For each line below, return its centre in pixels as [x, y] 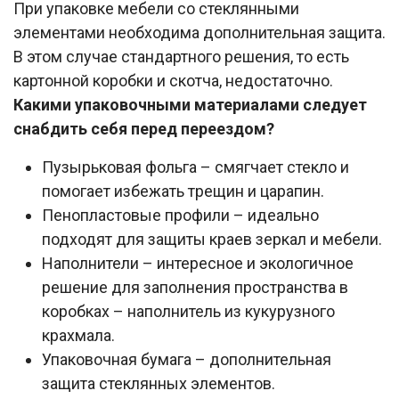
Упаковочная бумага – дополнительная [187, 359]
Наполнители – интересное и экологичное [198, 263]
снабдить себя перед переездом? [144, 128]
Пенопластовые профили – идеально [180, 215]
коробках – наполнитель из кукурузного [188, 311]
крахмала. [78, 335]
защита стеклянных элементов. [159, 383]
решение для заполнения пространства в [195, 287]
